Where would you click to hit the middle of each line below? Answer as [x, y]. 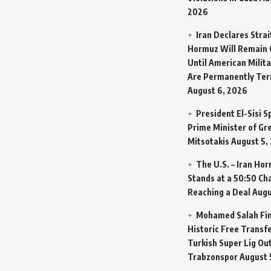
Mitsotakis [208, 141]
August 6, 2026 [217, 90]
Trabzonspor [213, 256]
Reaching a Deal [219, 192]
